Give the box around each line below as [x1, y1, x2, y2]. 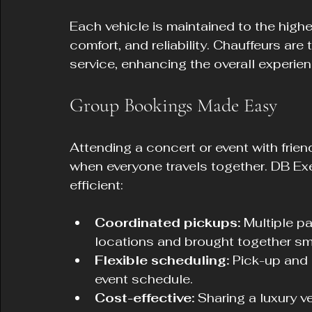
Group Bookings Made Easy [70, 93, 277, 117]
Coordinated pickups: [95, 214, 240, 231]
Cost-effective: [95, 290, 194, 306]
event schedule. [95, 271, 193, 287]
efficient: [70, 177, 123, 193]
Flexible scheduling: [95, 252, 229, 268]
